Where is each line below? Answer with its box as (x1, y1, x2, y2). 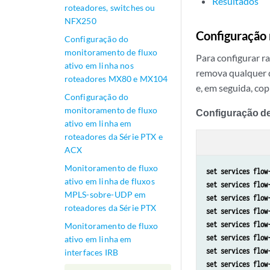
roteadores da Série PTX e (64, 131, 163, 142)
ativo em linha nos (64, 60, 134, 71)
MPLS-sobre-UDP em (64, 189, 146, 199)
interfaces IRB (64, 247, 119, 257)
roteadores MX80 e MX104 (64, 74, 168, 84)
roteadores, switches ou (64, 2, 155, 13)
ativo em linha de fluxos (64, 176, 155, 186)
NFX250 (64, 16, 96, 26)
